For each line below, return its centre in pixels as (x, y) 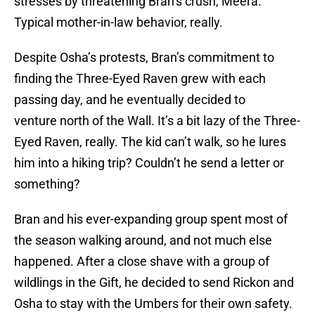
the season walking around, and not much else (143, 240)
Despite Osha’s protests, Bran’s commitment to (144, 58)
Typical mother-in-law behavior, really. (118, 22)
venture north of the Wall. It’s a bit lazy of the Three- (157, 121)
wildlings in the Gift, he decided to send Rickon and (154, 283)
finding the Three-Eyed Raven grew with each (140, 79)
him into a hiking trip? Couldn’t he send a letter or (149, 163)
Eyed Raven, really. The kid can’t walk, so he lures (150, 142)
